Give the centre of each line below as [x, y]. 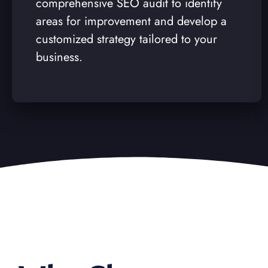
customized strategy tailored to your [127, 39]
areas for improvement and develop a [131, 21]
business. [59, 57]
